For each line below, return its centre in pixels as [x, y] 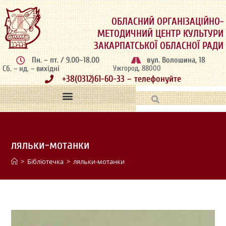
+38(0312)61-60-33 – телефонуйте [122, 79]
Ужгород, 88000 [137, 68]
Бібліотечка [46, 161]
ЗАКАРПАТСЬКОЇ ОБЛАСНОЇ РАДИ [159, 46]
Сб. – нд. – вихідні [31, 69]
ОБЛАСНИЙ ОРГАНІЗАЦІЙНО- [167, 21]
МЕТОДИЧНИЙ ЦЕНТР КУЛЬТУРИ [160, 34]
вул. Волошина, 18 [176, 60]
